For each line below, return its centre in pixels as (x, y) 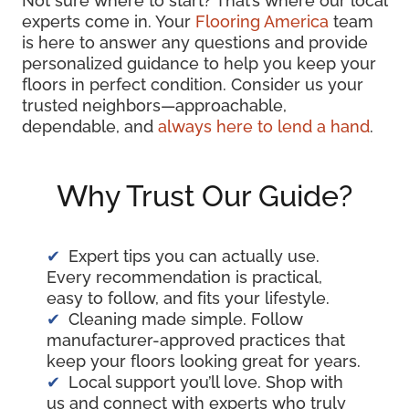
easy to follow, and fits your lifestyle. (188, 299)
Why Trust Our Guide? (204, 196)
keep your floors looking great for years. (204, 362)
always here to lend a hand (264, 127)
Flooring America (264, 22)
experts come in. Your (109, 22)
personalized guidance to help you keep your (199, 64)
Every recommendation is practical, (184, 278)
